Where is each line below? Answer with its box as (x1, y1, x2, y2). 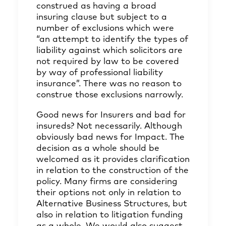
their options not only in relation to (36, 189, 181, 197)
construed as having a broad (36, 2, 156, 11)
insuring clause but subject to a (36, 13, 167, 22)
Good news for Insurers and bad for (36, 111, 186, 120)
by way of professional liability (36, 69, 163, 77)
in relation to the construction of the (36, 166, 189, 175)
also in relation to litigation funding (36, 211, 183, 219)
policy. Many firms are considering (36, 178, 178, 186)
